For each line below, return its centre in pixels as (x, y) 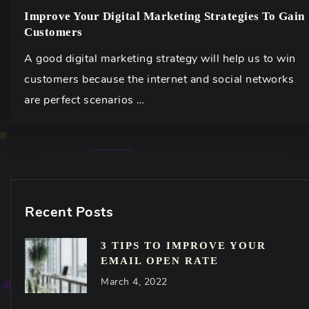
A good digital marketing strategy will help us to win (160, 59)
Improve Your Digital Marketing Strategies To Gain (165, 16)
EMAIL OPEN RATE (160, 261)
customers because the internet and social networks (159, 79)
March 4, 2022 (134, 282)
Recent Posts (69, 212)
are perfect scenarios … (84, 100)
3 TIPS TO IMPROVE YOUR (183, 246)
